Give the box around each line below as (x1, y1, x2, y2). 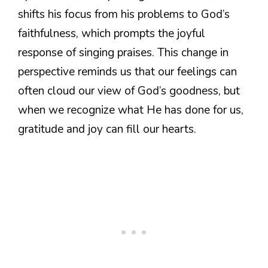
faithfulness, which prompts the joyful (18, 25, 205, 41)
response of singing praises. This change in (18, 44, 229, 60)
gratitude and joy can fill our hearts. (18, 121, 196, 137)
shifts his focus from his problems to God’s (18, 6, 230, 22)
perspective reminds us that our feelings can (18, 63, 237, 80)
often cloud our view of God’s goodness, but (18, 83, 240, 99)
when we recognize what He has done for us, (18, 102, 243, 118)
